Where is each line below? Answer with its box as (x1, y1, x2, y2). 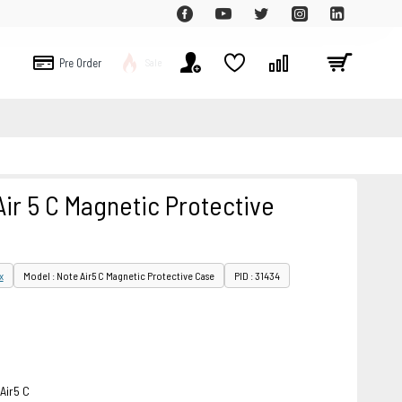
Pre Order (59, 55, 101, 70)
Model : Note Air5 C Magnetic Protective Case (22, 269, 214, 282)
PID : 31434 (233, 269, 280, 282)
